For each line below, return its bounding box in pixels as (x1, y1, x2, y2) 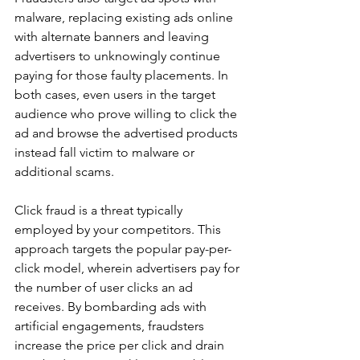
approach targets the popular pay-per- (14, 241, 231, 256)
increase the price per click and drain (14, 337, 227, 353)
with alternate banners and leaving (14, 29, 212, 44)
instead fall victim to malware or (14, 145, 198, 160)
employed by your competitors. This (14, 222, 224, 237)
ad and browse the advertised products (14, 125, 241, 141)
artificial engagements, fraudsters (14, 318, 207, 333)
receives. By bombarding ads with (14, 299, 210, 314)
